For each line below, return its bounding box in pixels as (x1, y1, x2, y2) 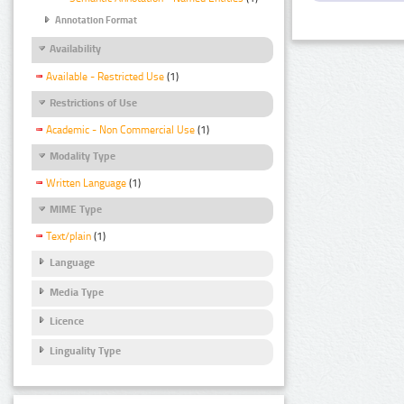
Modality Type (50, 149, 115, 162)
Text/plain (46, 230, 91, 243)
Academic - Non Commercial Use (46, 123, 195, 136)
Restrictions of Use (50, 96, 137, 109)
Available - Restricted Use (46, 69, 164, 83)
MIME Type (50, 203, 102, 216)
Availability (50, 42, 101, 56)
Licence (50, 315, 84, 328)
